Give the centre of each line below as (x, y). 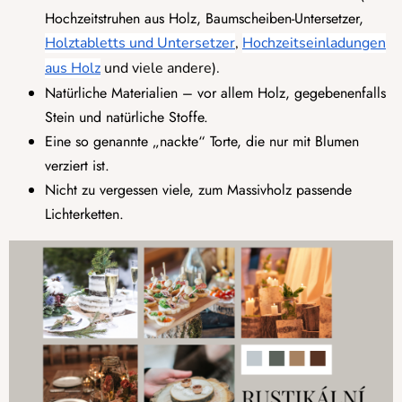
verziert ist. (77, 166)
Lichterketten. (84, 214)
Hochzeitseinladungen (314, 44)
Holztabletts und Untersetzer (140, 44)
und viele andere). (160, 69)
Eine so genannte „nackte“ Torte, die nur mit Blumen (202, 142)
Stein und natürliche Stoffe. (127, 118)
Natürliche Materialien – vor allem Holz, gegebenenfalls (215, 93)
